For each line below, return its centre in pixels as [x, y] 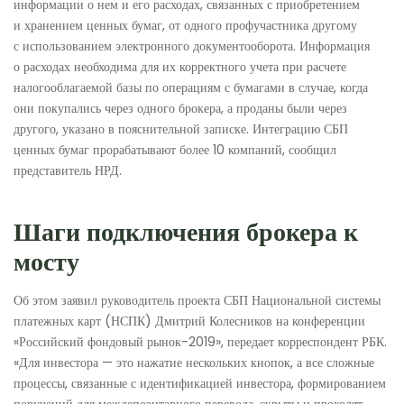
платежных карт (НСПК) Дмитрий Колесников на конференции [189, 321]
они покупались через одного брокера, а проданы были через [180, 109]
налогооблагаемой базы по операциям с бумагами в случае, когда [191, 88]
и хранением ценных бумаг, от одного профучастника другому [185, 26]
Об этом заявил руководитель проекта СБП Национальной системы [197, 301]
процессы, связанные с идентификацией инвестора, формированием [200, 384]
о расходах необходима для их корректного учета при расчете [180, 67]
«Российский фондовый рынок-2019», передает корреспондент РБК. [200, 342]
